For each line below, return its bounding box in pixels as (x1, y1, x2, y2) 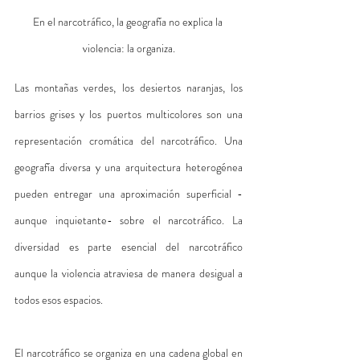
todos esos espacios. (14, 291, 103, 308)
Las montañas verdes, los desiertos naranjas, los (14, 79, 243, 96)
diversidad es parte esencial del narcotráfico (14, 238, 243, 255)
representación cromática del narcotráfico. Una (14, 132, 243, 149)
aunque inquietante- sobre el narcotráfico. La (14, 211, 243, 228)
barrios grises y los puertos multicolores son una (14, 105, 243, 122)
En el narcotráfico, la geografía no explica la (32, 13, 225, 30)
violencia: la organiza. (82, 39, 175, 56)
